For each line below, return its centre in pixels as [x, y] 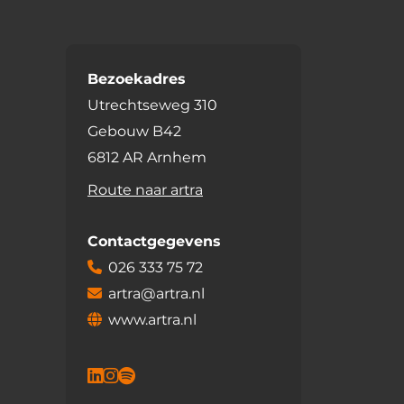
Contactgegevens [154, 242]
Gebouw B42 [134, 131]
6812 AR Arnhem [147, 157]
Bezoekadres [136, 78]
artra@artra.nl [156, 294]
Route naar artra [145, 190]
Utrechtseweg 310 [152, 105]
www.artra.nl [152, 320]
